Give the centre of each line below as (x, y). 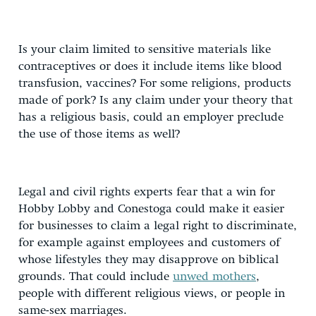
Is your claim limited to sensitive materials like (145, 49)
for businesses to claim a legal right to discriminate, (158, 226)
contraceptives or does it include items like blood (150, 66)
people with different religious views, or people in (152, 293)
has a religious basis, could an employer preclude (151, 117)
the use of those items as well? (99, 134)
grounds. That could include (96, 276)
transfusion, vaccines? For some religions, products (155, 83)
